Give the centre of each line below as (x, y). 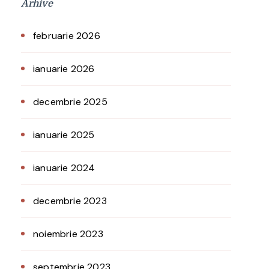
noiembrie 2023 (68, 234)
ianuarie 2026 (64, 69)
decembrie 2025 (70, 102)
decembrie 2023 (70, 201)
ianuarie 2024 (64, 168)
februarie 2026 (67, 36)
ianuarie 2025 (64, 135)
